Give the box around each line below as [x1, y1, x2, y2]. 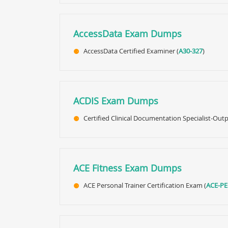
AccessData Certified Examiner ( [83, 46, 179, 55]
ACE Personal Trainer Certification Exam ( [83, 181, 206, 190]
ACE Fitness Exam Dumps [73, 162, 182, 174]
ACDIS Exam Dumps [73, 95, 158, 107]
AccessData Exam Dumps [73, 27, 182, 40]
